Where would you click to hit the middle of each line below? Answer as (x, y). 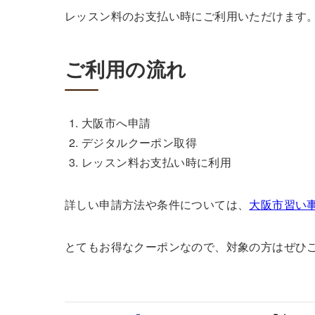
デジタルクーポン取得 (139, 143)
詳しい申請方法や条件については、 (157, 205)
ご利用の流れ (126, 69)
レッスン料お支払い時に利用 (157, 162)
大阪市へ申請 (116, 123)
